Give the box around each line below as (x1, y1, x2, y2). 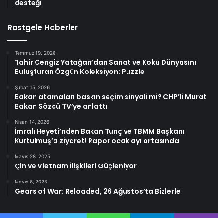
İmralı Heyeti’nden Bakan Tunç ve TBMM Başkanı (15, 126, 184, 136)
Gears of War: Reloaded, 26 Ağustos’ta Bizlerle (15, 186, 181, 196)
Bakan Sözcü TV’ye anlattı (15, 101, 108, 111)
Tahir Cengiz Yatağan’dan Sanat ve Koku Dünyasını (15, 57, 196, 67)
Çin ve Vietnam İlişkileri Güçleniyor (15, 161, 137, 171)
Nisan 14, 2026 (15, 118, 49, 125)
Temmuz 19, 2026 (15, 49, 55, 55)
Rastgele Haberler (7, 22, 78, 33)
